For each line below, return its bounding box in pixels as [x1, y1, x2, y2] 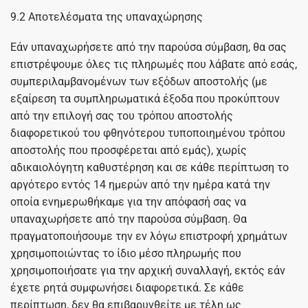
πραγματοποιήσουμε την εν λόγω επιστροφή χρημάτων [10, 229, 287, 243]
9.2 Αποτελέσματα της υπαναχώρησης [10, 10, 203, 24]
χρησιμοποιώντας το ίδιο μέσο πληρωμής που [10, 246, 241, 260]
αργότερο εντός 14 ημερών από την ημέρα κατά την [10, 177, 270, 191]
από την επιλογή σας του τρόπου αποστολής [10, 109, 233, 122]
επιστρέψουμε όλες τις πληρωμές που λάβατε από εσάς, [10, 57, 297, 71]
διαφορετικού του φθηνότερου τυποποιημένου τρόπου [10, 126, 285, 140]
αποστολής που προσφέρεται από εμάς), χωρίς [10, 143, 247, 157]
